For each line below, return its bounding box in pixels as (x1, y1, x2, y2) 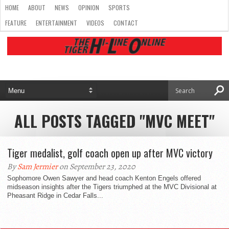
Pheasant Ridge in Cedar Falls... (7, 192, 103, 199)
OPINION (78, 3, 99, 12)
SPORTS (108, 3, 130, 12)
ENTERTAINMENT (36, 18, 77, 27)
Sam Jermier (17, 161, 58, 172)
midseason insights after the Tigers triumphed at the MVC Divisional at (7, 183, 217, 191)
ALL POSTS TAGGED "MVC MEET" (14, 109, 215, 132)
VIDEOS (86, 18, 104, 27)
